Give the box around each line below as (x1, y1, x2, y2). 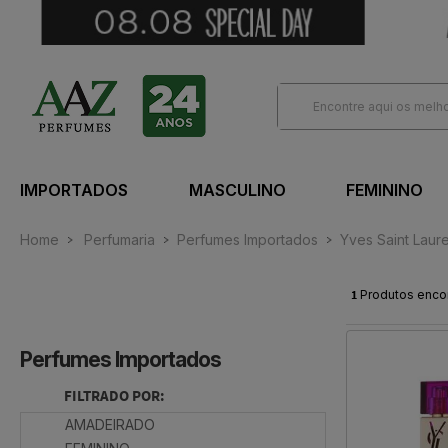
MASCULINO (188, 180, 286, 201)
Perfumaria (84, 231, 155, 249)
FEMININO (346, 180, 423, 201)
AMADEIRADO (65, 416, 155, 434)
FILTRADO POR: (64, 386, 165, 408)
